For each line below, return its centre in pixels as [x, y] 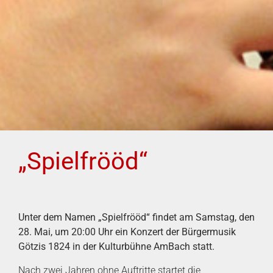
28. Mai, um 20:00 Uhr [67, 232]
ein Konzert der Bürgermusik [175, 232]
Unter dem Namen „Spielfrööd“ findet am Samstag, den [136, 218]
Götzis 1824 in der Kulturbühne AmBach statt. [116, 247]
